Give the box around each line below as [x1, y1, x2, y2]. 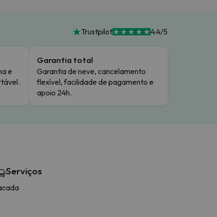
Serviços [6, 165, 42, 177]
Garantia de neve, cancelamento [37, 66, 146, 76]
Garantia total [37, 54, 93, 65]
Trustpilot [80, 27, 112, 37]
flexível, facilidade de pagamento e [37, 77, 154, 87]
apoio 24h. [37, 87, 72, 97]
